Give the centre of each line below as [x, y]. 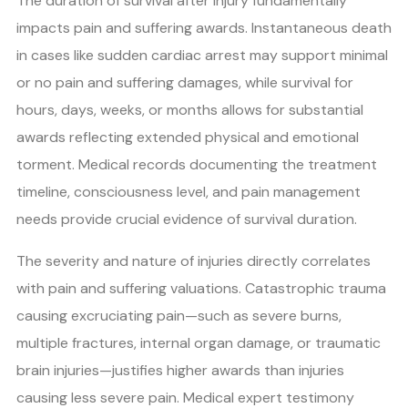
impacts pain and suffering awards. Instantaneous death [204, 27]
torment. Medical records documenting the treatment [197, 164]
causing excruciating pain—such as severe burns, [179, 315]
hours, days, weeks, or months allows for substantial [190, 109]
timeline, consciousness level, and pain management [189, 191]
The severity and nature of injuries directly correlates [194, 260]
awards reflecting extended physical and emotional [188, 137]
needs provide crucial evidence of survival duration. [187, 219]
